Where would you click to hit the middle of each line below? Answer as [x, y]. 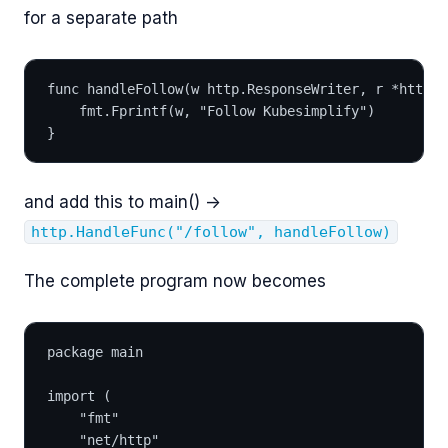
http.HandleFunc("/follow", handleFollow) [211, 232]
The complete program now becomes [175, 281]
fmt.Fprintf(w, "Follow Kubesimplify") [227, 110]
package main [95, 351]
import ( [79, 395]
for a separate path [101, 18]
